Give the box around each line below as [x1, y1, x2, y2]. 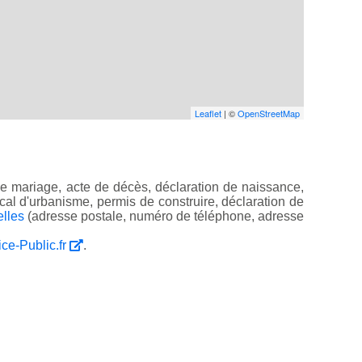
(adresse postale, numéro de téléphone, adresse [24, 209, 304, 224]
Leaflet [195, 107, 221, 120]
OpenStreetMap [238, 107, 300, 120]
